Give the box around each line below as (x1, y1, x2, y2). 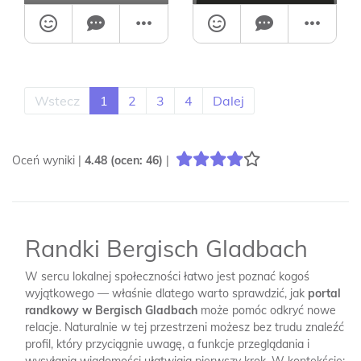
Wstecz (35, 93, 80, 109)
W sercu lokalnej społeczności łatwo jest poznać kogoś (25, 269, 309, 284)
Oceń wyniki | (12, 153, 85, 168)
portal (308, 286, 341, 301)
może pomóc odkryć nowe (197, 303, 336, 317)
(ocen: (107, 153, 146, 168)
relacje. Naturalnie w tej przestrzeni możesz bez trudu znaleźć (25, 320, 344, 334)
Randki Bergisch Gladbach (25, 234, 308, 263)
